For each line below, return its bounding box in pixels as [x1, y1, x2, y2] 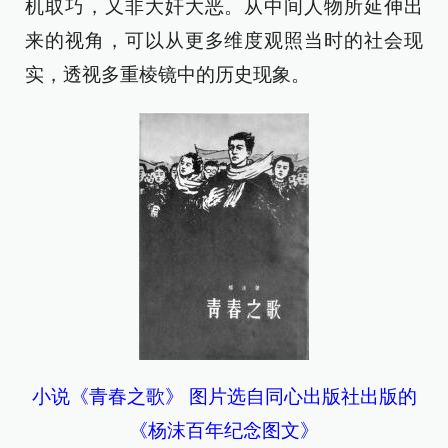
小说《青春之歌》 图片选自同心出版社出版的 [31, 385, 417, 407]
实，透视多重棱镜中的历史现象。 [25, 63, 310, 85]
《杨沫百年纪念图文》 [129, 419, 319, 441]
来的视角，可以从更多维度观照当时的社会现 [25, 29, 423, 51]
